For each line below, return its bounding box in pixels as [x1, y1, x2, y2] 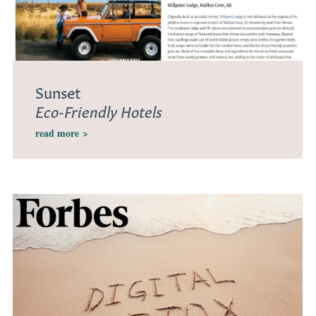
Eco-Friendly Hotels [35, 99, 163, 121]
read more [35, 126, 83, 141]
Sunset [35, 80, 82, 102]
